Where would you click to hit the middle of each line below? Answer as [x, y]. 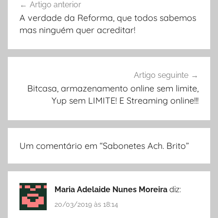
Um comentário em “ [61, 145]
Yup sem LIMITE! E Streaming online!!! [125, 101]
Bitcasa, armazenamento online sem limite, [113, 89]
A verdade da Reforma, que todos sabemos [108, 18]
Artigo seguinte [161, 75]
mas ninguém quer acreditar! [77, 30]
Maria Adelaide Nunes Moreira [111, 189]
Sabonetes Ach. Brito [144, 145]
